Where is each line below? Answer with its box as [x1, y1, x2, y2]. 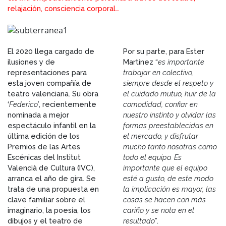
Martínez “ [123, 57, 158, 66]
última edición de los [8, 131, 80, 140]
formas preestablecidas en [123, 121, 213, 130]
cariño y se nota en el [123, 205, 194, 214]
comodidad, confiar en [123, 99, 198, 108]
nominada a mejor [8, 110, 69, 119]
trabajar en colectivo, [123, 68, 193, 77]
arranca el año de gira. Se [8, 174, 96, 183]
